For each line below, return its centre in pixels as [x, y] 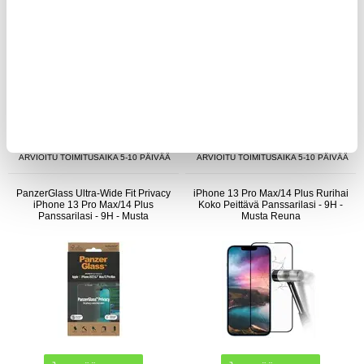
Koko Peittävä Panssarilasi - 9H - [271, 205]
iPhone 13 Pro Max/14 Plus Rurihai [271, 194]
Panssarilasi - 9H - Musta [93, 217]
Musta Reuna [271, 217]
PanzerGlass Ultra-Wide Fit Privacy [93, 194]
